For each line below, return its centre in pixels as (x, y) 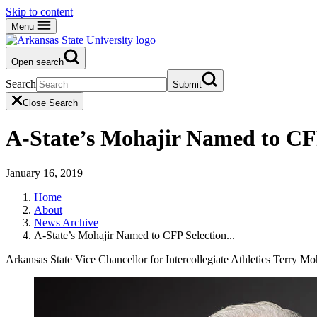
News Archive (66, 222)
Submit (187, 85)
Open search (38, 62)
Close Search (50, 103)
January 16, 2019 (44, 173)
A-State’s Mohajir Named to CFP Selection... (134, 235)
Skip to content (39, 12)
